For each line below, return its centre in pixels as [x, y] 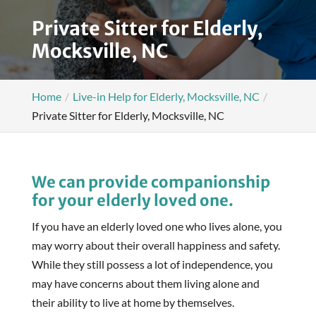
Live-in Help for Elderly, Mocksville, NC [166, 96]
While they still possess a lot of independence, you [152, 264]
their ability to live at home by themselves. [133, 302]
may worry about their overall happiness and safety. [156, 245]
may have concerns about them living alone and [145, 283]
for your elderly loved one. [132, 200]
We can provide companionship [151, 182]
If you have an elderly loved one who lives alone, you [157, 226]
